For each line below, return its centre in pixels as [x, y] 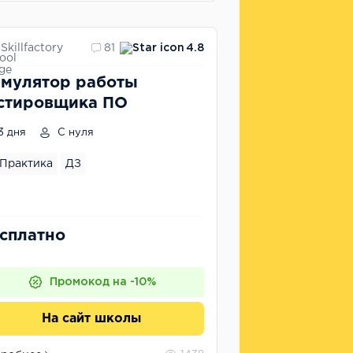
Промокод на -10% [102, 282]
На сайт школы [91, 319]
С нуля [74, 133]
